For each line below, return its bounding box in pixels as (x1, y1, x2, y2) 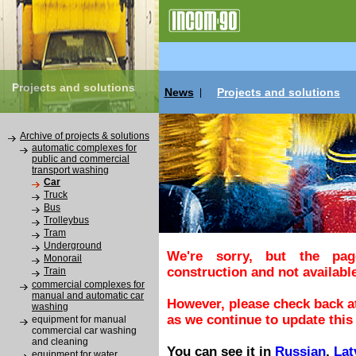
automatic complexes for (32, 142, 137, 153)
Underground (44, 240, 102, 251)
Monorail (44, 253, 82, 264)
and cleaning (32, 336, 88, 347)
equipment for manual (32, 314, 126, 325)
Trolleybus (44, 215, 89, 226)
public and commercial (32, 153, 130, 164)
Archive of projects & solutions (20, 130, 149, 141)
